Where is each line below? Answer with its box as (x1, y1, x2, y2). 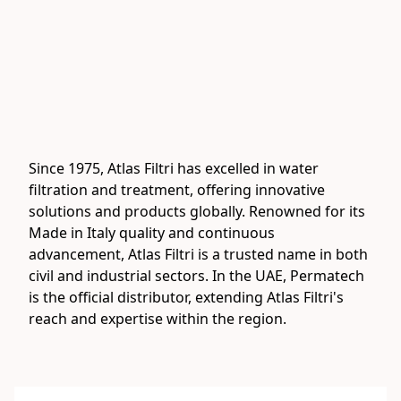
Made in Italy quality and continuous (29, 223, 275, 243)
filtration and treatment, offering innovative (29, 180, 325, 200)
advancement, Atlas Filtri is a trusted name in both (29, 244, 368, 265)
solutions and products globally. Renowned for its (29, 201, 365, 222)
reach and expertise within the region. (29, 309, 286, 329)
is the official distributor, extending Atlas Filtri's (29, 287, 344, 308)
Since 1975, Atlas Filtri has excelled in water (29, 158, 319, 179)
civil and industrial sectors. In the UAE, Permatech (29, 266, 364, 286)
